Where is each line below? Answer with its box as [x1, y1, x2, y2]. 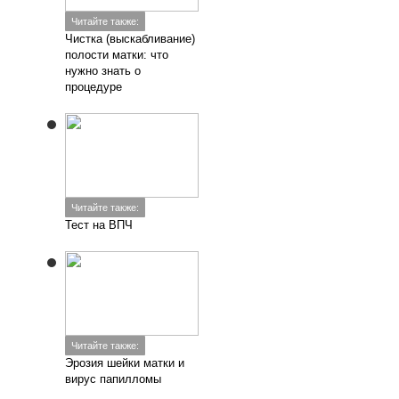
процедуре [65, 80, 123, 94]
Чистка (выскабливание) [65, 32, 196, 45]
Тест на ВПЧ [65, 218, 134, 232]
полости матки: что [65, 48, 169, 61]
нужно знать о [65, 64, 142, 77]
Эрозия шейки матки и [65, 356, 185, 370]
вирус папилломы [65, 372, 162, 386]
